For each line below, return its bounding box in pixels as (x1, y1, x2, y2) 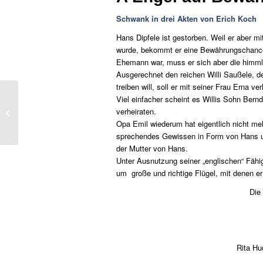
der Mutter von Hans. (116, 143, 188, 154)
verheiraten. (116, 106, 156, 117)
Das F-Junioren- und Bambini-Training (21, 100, 147, 112)
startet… (21, 113, 50, 124)
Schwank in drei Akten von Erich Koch (116, 13, 257, 25)
